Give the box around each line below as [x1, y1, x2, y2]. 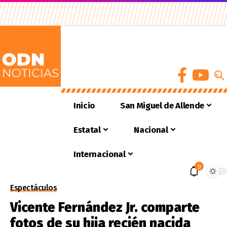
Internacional [73, 148, 126, 160]
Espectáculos [10, 183, 57, 193]
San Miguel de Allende [120, 100, 204, 111]
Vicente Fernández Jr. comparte [10, 200, 200, 215]
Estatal [73, 124, 101, 135]
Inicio [73, 100, 95, 111]
